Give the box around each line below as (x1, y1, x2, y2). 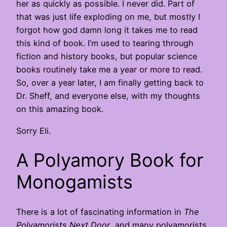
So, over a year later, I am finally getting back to (16, 78, 204, 88)
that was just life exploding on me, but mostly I (16, 12, 200, 22)
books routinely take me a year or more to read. (16, 64, 202, 75)
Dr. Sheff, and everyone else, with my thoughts (16, 91, 200, 101)
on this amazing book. (16, 104, 103, 115)
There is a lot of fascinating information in (16, 207, 184, 217)
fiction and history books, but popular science (16, 51, 197, 62)
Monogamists (16, 170, 133, 193)
